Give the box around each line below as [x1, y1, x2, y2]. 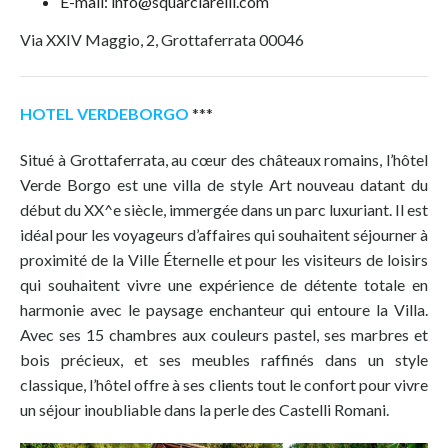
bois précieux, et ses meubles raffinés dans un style [20, 349, 428, 369]
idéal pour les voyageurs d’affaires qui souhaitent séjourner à [20, 224, 428, 244]
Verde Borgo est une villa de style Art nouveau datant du [20, 174, 428, 194]
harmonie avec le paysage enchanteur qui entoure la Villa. [20, 299, 428, 319]
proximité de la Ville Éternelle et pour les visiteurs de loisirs [20, 249, 428, 269]
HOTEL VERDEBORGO [20, 103, 189, 123]
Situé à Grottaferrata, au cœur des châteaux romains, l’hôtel [20, 149, 428, 169]
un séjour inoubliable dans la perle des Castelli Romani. [20, 399, 389, 419]
